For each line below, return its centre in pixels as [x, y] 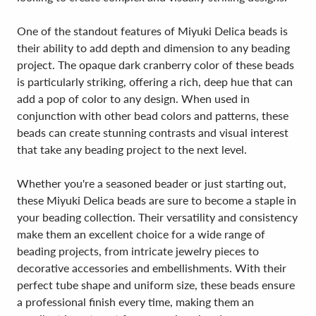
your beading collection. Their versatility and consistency [157, 217]
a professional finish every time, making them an [135, 302]
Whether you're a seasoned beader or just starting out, [152, 183]
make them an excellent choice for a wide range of [141, 234]
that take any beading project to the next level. [132, 149]
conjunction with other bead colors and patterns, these [153, 115]
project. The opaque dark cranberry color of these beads [156, 65]
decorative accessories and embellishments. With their [152, 268]
